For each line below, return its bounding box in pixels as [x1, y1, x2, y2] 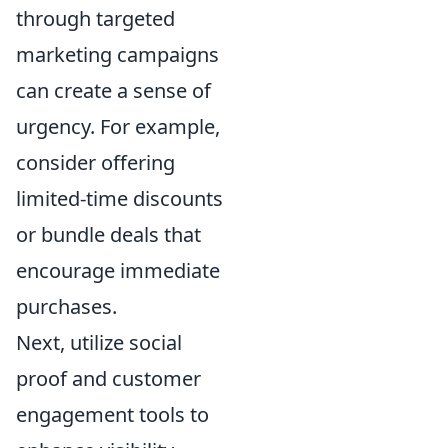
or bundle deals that [16, 221, 201, 248]
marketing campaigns [16, 41, 219, 68]
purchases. [16, 293, 117, 320]
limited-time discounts [16, 185, 223, 212]
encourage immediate [16, 257, 220, 284]
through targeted [16, 5, 175, 32]
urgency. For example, [16, 113, 220, 140]
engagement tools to [16, 401, 209, 428]
